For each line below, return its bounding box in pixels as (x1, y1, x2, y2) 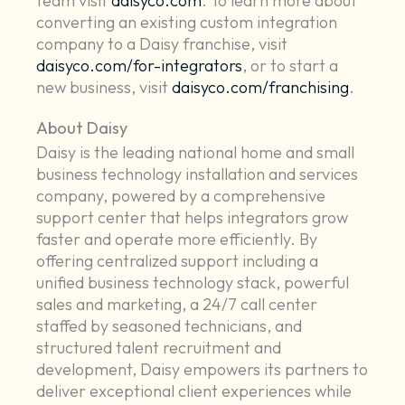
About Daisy (36, 118, 128, 139)
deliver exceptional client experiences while (36, 381, 353, 402)
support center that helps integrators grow (36, 207, 349, 229)
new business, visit (36, 77, 173, 99)
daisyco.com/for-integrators (36, 55, 243, 77)
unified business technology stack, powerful (36, 272, 350, 294)
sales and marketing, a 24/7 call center (36, 294, 318, 316)
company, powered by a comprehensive (36, 185, 326, 207)
